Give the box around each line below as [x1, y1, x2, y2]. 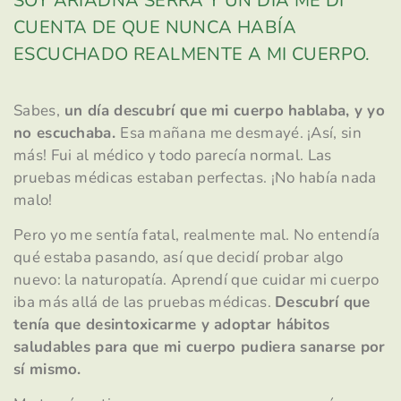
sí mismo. [13, 359, 81, 380]
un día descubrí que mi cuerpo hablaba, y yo [59, 99, 386, 121]
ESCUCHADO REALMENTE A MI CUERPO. [13, 42, 371, 67]
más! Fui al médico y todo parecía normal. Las [13, 144, 332, 166]
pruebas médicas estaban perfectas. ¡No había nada [13, 166, 377, 188]
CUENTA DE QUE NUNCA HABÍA [13, 15, 296, 40]
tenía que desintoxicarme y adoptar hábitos [13, 314, 330, 336]
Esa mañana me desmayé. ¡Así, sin [120, 122, 362, 143]
